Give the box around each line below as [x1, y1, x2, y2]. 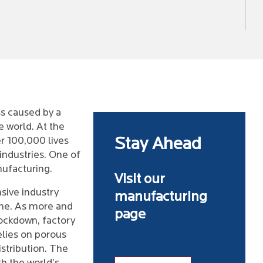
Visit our [114, 173, 166, 187]
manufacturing [114, 190, 208, 204]
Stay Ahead [114, 136, 202, 154]
